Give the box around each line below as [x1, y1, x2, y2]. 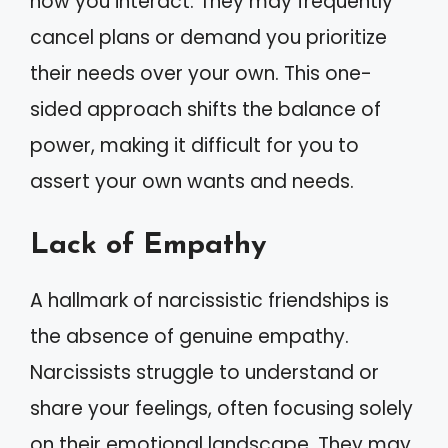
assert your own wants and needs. [30, 168, 354, 195]
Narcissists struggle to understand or [30, 358, 379, 386]
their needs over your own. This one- [30, 60, 372, 87]
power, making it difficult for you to [30, 132, 359, 159]
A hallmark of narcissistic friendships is [30, 286, 389, 314]
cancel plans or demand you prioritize [30, 24, 387, 51]
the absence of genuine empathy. [30, 322, 349, 350]
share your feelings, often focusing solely [30, 394, 413, 422]
